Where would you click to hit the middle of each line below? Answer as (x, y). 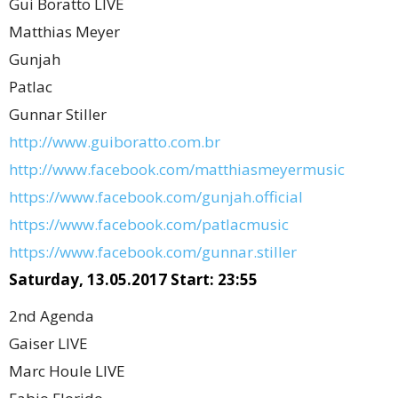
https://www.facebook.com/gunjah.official (156, 197)
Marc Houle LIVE (67, 371)
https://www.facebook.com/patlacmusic (149, 224)
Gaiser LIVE (48, 343)
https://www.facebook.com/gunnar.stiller (153, 252)
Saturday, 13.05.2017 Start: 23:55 (133, 279)
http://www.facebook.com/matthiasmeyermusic (177, 169)
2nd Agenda (52, 316)
